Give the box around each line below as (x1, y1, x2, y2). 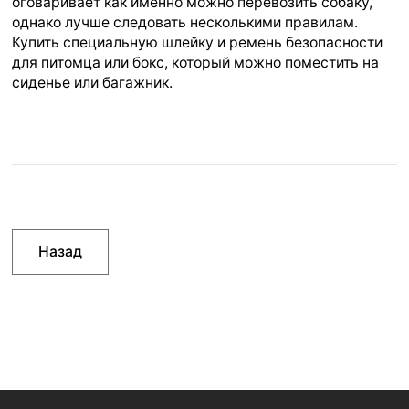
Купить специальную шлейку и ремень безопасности (12, 33, 383, 51)
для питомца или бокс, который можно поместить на (12, 53, 380, 71)
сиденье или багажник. (12, 73, 173, 91)
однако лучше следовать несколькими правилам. (12, 13, 359, 31)
